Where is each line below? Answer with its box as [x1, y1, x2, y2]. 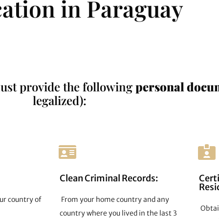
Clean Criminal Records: [60, 172, 158, 184]
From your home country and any [60, 195, 169, 204]
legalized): [33, 92, 87, 108]
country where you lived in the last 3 [60, 208, 177, 218]
